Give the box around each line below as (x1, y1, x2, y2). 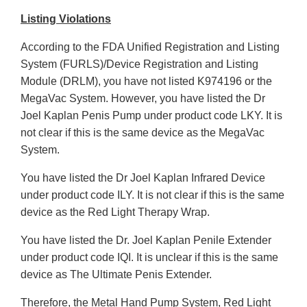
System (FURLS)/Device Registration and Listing (21, 58, 258, 71)
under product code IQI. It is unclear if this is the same (21, 251, 278, 264)
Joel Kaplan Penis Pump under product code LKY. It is (21, 110, 282, 122)
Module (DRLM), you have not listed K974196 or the (21, 75, 272, 88)
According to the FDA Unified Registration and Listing (21, 41, 280, 53)
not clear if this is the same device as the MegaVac (21, 127, 265, 139)
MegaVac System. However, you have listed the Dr (21, 93, 265, 105)
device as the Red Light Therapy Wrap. (21, 206, 210, 219)
